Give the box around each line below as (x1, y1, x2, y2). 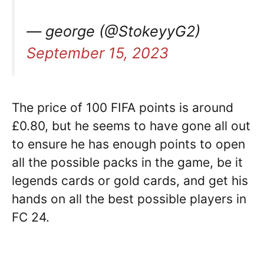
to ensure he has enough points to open (12, 137, 245, 152)
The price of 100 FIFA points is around (12, 100, 233, 115)
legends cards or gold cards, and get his (12, 173, 248, 189)
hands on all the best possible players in (12, 192, 246, 207)
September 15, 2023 (27, 44, 169, 62)
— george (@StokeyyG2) (27, 22, 200, 41)
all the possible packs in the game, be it (12, 155, 243, 170)
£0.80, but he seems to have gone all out (12, 118, 250, 134)
